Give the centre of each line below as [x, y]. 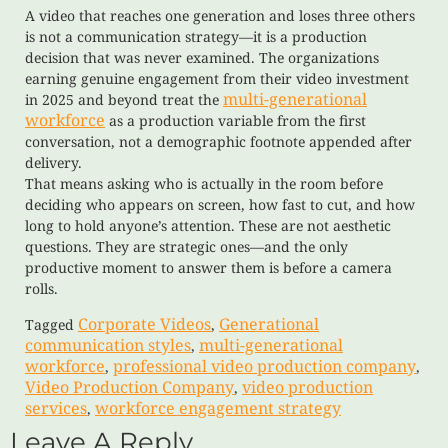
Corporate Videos [144, 323]
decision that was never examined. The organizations [202, 58]
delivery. [53, 163]
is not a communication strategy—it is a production [196, 37]
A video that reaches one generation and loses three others [220, 16]
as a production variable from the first [235, 121]
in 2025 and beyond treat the [124, 100]
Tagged [51, 324]
